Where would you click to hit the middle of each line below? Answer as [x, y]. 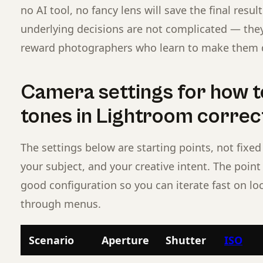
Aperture [125, 240]
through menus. [61, 203]
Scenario [51, 240]
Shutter [186, 240]
